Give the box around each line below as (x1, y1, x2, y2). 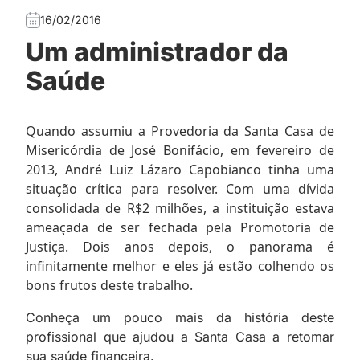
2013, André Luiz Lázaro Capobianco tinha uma (26, 160, 334, 178)
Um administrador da (26, 35, 288, 67)
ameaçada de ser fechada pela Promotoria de (26, 218, 334, 236)
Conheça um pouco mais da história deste (26, 309, 334, 325)
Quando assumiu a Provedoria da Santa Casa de (26, 121, 334, 140)
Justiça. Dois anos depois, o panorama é (26, 237, 334, 256)
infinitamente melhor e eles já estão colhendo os (26, 256, 334, 275)
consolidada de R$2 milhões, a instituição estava (26, 198, 334, 217)
